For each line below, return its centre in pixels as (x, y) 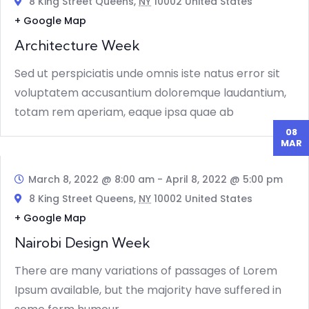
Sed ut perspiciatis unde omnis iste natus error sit (147, 74)
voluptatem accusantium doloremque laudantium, (150, 93)
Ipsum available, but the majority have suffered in (148, 290)
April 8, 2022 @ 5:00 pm (224, 180)
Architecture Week (77, 46)
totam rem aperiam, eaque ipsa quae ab (124, 112)
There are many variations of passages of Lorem (146, 271)
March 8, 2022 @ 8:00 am (91, 180)
